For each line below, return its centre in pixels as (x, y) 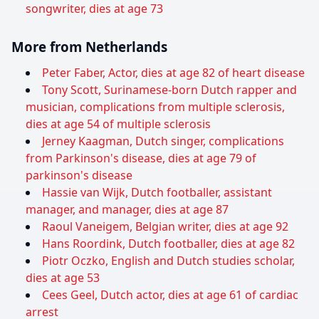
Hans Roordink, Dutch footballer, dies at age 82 (168, 244)
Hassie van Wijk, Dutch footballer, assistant (157, 193)
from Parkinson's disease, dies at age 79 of (141, 158)
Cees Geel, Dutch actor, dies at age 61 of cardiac (170, 295)
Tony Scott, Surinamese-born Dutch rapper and (169, 90)
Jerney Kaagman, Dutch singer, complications (163, 141)
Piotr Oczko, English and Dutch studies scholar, (168, 261)
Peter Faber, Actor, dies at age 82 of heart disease (173, 73)
